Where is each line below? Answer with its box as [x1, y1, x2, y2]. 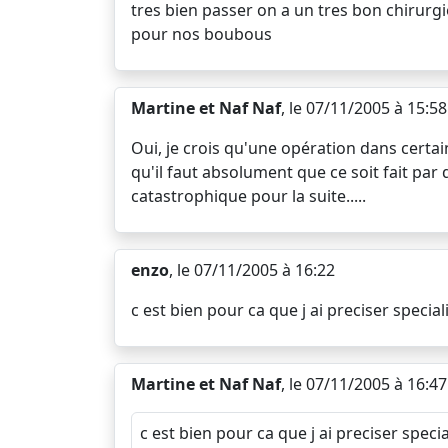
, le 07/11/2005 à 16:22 [169, 259, 335, 281]
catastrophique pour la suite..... [131, 185, 366, 207]
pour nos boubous [131, 23, 272, 45]
